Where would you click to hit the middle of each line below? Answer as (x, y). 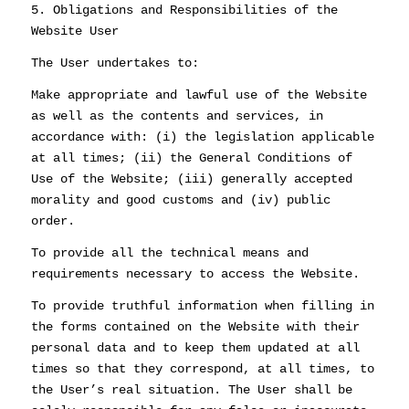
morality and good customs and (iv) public (180, 199)
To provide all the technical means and (169, 252)
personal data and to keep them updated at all (195, 347)
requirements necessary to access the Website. (195, 273)
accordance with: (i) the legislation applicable (202, 136)
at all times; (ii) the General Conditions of (191, 157)
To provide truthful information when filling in (202, 305)
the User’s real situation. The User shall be (191, 389)
